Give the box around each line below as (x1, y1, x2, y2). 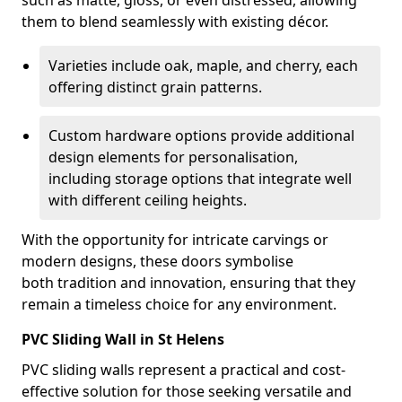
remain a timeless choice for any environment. (22, 294, 336, 314)
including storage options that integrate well (48, 169, 352, 188)
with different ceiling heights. (48, 190, 247, 210)
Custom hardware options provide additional (48, 126, 354, 145)
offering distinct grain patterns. (48, 77, 262, 97)
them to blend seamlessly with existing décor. (22, 12, 328, 31)
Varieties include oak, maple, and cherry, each (48, 56, 358, 75)
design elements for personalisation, (48, 147, 298, 167)
